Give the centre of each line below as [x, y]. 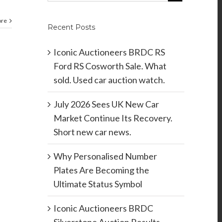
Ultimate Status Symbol [98, 184]
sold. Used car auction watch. [109, 80]
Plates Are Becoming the [101, 170]
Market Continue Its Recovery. [113, 118]
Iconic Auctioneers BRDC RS [109, 52]
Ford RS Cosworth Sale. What [110, 66]
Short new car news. [92, 132]
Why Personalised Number [105, 156]
